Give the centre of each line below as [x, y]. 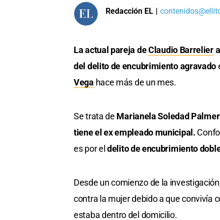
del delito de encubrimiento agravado [145, 66]
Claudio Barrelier [181, 50]
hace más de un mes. [136, 82]
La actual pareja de [111, 50]
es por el [90, 149]
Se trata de [95, 116]
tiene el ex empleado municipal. [136, 133]
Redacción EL [129, 11]
